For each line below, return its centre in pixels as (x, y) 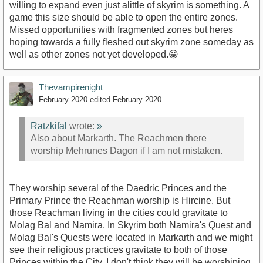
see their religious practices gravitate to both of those (118, 250)
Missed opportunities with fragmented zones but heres (121, 30)
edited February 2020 (126, 100)
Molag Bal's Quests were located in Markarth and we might (131, 237)
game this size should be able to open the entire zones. (124, 18)
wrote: (82, 126)
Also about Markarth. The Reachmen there (119, 138)
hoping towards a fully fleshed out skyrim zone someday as (131, 42)
